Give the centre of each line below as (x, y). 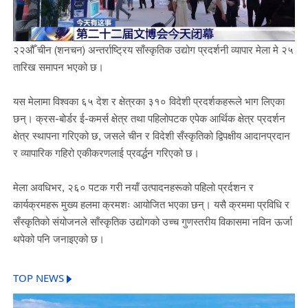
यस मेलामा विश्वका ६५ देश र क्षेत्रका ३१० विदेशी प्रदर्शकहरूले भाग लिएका (148, 101)
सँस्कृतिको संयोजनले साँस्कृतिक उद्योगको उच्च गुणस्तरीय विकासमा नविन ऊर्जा (152, 222)
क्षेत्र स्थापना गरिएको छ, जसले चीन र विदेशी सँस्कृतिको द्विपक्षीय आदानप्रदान (151, 136)
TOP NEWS (38, 278)
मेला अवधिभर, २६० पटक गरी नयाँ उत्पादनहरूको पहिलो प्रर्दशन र (133, 187)
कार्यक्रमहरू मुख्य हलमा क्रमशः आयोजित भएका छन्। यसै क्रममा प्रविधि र (151, 205)
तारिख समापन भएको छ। (58, 67)
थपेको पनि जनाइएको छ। (58, 239)
